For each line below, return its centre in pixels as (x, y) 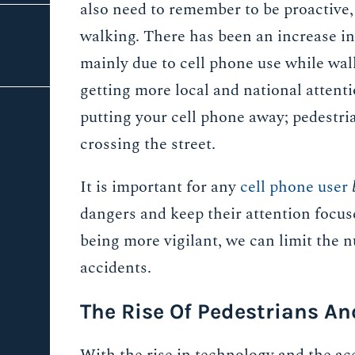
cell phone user (294, 187)
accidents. (116, 267)
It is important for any (160, 187)
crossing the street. (148, 144)
